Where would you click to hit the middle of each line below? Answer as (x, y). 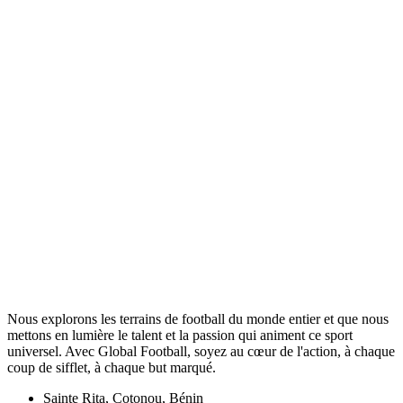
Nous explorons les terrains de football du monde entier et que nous (198, 319)
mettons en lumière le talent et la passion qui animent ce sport (180, 336)
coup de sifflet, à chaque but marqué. (112, 368)
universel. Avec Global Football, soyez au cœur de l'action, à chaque (201, 352)
